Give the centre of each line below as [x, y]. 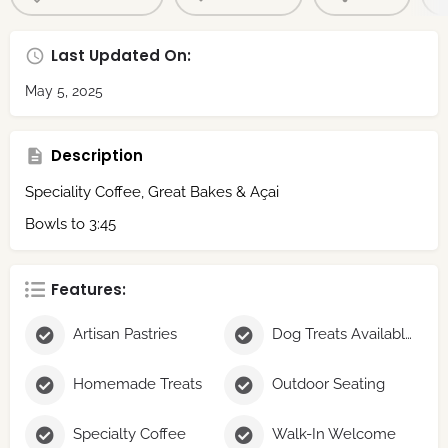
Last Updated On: [121, 55]
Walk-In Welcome [334, 434]
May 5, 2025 [64, 90]
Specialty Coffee [129, 434]
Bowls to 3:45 [70, 223]
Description [97, 155]
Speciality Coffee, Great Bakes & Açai [152, 191]
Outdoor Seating [328, 384]
